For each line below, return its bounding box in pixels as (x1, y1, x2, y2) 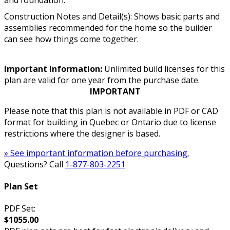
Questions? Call (4, 158, 65, 170)
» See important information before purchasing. (4, 147, 189, 159)
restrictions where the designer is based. (4, 127, 160, 139)
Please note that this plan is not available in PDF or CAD (4, 105, 218, 117)
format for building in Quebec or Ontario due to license (4, 116, 216, 128)
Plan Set (4, 181, 38, 193)
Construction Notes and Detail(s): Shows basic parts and (4, 10, 220, 22)
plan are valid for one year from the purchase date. (4, 74, 200, 86)
